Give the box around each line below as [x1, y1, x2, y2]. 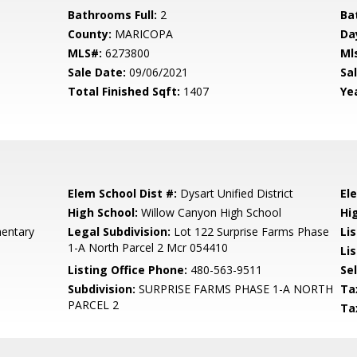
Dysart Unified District [177, 186, 294, 201]
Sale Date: [68, 65, 127, 80]
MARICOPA [112, 26, 174, 41]
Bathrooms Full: [68, 7, 158, 22]
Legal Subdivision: [68, 224, 171, 239]
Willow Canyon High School [138, 205, 282, 220]
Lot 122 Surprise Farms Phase [171, 224, 330, 239]
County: [68, 26, 112, 41]
